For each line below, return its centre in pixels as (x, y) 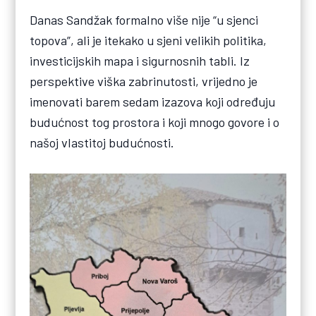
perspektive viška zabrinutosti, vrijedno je (144, 81)
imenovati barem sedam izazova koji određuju (153, 101)
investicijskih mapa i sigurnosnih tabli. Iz (140, 60)
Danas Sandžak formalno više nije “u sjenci (144, 19)
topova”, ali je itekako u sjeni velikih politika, (148, 40)
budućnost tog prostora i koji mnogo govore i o (155, 122)
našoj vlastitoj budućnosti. (102, 142)
